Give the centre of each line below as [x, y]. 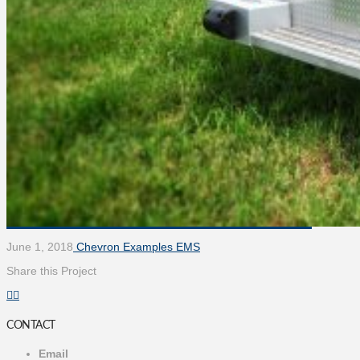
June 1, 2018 [40, 246]
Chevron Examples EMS [137, 246]
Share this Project [51, 270]
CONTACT [31, 324]
